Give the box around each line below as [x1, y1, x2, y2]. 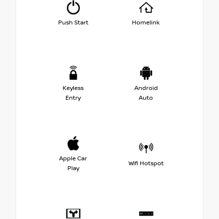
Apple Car [59, 154, 87, 162]
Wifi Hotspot [128, 159, 164, 167]
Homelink [132, 19, 160, 26]
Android [134, 84, 158, 92]
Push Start [58, 19, 88, 26]
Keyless [63, 84, 84, 92]
